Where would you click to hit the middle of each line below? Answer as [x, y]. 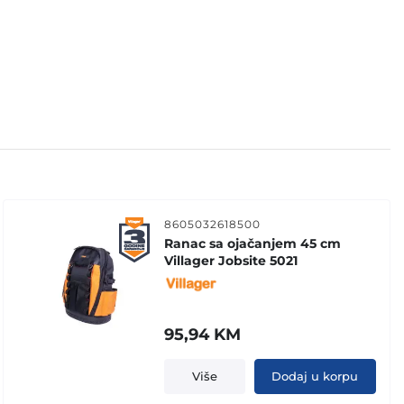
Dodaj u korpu [315, 376]
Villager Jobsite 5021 [231, 260]
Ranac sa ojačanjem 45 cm [253, 243]
